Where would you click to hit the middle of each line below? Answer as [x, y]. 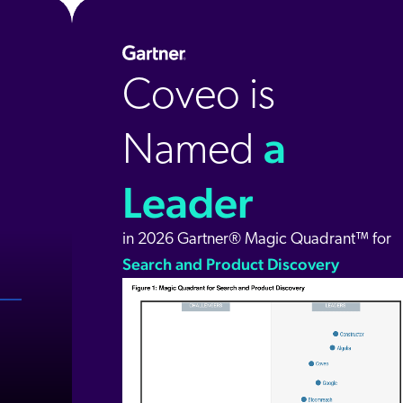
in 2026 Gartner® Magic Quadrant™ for [257, 239]
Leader [188, 202]
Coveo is [199, 97]
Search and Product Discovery [231, 264]
